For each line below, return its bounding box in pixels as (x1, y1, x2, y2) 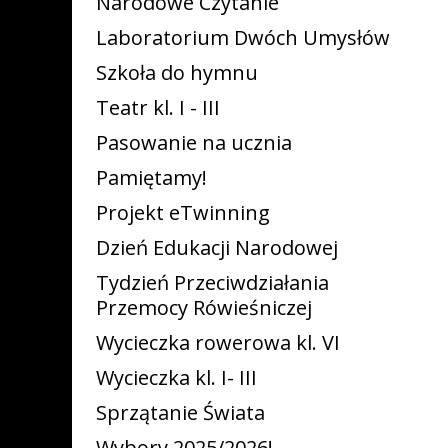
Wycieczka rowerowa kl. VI (96, 329, 340, 356)
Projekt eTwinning (96, 199, 270, 226)
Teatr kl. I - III (96, 94, 220, 121)
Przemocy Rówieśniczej (96, 294, 312, 321)
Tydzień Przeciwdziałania (96, 269, 329, 296)
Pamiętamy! (96, 164, 207, 191)
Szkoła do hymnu (96, 59, 258, 86)
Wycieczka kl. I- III (96, 364, 257, 391)
